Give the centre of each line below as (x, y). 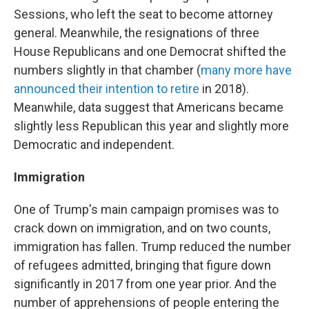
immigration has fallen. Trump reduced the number (152, 247)
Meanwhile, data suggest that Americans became (149, 108)
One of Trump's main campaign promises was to (146, 210)
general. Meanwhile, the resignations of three (137, 33)
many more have (246, 70)
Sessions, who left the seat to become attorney (143, 14)
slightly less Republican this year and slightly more (151, 126)
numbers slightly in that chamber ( (107, 70)
